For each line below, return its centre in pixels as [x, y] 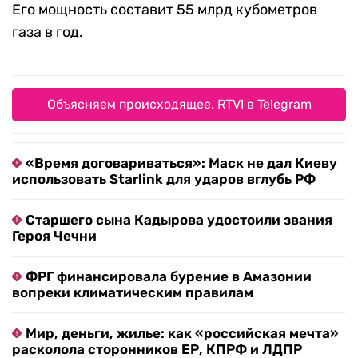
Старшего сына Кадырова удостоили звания [179, 220]
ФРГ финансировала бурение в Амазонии [169, 277]
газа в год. [48, 32]
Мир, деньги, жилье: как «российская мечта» [182, 334]
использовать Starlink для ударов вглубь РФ [164, 179]
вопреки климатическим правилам [133, 293]
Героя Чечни [54, 236]
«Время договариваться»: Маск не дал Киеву [181, 163]
